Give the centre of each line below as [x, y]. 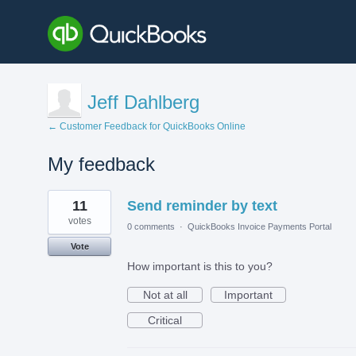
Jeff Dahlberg [143, 102]
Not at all [165, 294]
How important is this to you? [200, 266]
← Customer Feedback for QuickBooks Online [147, 126]
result [62, 206]
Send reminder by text [202, 205]
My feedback [101, 164]
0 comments [151, 226]
